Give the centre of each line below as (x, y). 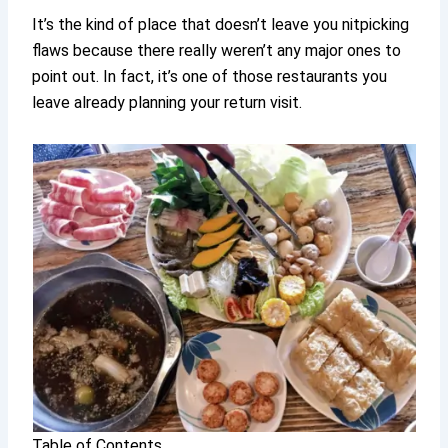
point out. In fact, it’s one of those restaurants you (210, 76)
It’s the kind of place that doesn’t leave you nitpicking (221, 24)
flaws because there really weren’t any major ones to (217, 50)
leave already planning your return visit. (167, 102)
